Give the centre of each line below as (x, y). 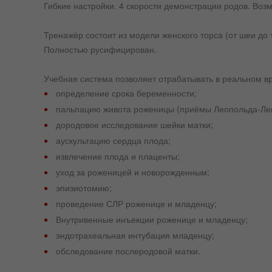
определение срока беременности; (126, 93)
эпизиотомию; (84, 187)
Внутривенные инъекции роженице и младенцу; (152, 219)
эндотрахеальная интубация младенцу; (135, 235)
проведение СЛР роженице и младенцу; (136, 203)
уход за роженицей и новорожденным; (133, 172)
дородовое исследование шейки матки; (134, 124)
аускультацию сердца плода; (113, 140)
